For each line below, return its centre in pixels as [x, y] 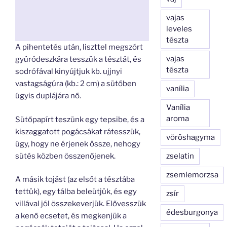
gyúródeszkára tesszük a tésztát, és [78, 59]
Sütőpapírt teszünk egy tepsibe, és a [80, 119]
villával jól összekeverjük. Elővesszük [81, 204]
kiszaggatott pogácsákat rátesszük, [78, 131]
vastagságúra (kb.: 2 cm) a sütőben [76, 84]
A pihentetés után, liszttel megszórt [79, 47]
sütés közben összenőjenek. [65, 156]
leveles [179, 29]
